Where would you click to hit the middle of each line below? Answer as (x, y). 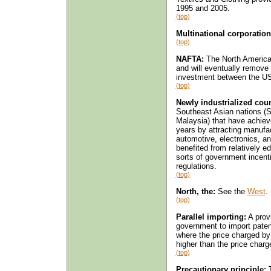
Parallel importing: (211, 217)
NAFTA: (190, 59)
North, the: (195, 191)
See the (231, 191)
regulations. (196, 166)
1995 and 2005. (203, 8)
